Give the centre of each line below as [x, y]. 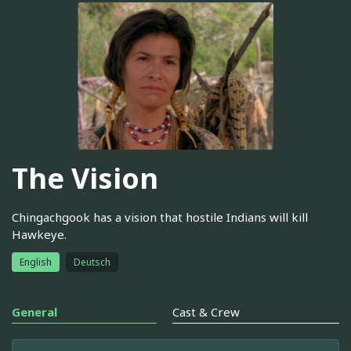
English [36, 262]
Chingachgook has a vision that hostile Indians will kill [160, 217]
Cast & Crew [206, 311]
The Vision [85, 179]
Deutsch [92, 262]
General [34, 311]
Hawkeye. [39, 234]
